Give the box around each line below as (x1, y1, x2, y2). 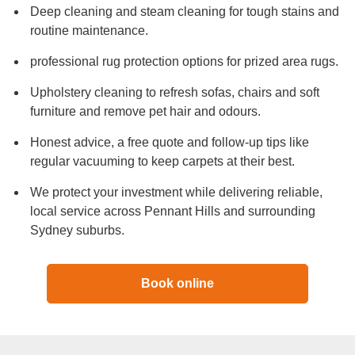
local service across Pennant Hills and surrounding (30, 204, 315, 218)
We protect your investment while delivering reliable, (30, 185, 323, 199)
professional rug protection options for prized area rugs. (30, 54, 338, 68)
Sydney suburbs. (30, 223, 124, 237)
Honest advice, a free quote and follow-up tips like (30, 135, 309, 149)
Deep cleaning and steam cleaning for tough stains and (30, 4, 339, 18)
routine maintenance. (30, 23, 148, 37)
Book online (141, 276, 214, 290)
